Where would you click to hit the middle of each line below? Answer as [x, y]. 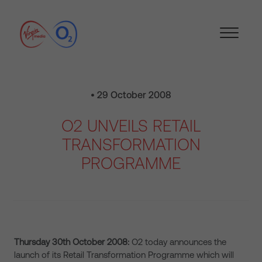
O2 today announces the [178, 242]
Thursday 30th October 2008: [72, 242]
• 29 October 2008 [131, 95]
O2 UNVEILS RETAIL [131, 126]
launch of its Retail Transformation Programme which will [124, 255]
